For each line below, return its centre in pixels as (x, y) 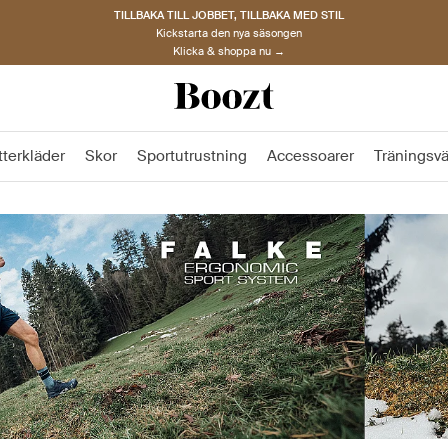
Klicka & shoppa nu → (229, 50)
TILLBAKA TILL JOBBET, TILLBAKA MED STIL (229, 14)
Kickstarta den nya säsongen (229, 32)
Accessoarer (310, 156)
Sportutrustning (192, 156)
